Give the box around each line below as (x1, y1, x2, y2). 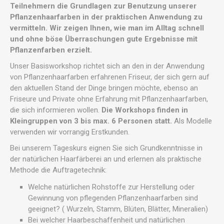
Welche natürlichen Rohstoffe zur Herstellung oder (28, 182, 194, 191)
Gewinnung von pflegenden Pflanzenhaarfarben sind (28, 193, 198, 202)
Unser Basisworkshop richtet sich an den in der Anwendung (10, 61, 204, 70)
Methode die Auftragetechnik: (10, 165, 106, 174)
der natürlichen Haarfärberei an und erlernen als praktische (10, 154, 201, 163)
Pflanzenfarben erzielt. (10, 45, 92, 54)
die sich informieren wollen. (10, 105, 101, 114)
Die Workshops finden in (101, 105, 188, 114)
